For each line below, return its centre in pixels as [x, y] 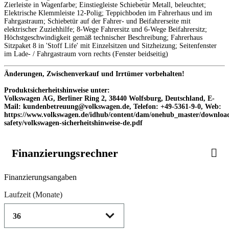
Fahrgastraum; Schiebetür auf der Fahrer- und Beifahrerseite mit [97, 21]
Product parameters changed [50, 169]
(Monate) [47, 194]
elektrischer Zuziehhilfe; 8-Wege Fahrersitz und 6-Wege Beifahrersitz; [106, 29]
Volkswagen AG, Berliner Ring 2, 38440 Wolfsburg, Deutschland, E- [109, 98]
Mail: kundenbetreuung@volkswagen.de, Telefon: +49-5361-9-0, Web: [113, 106]
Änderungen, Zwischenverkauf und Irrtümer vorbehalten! [94, 74]
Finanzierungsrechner [65, 153]
